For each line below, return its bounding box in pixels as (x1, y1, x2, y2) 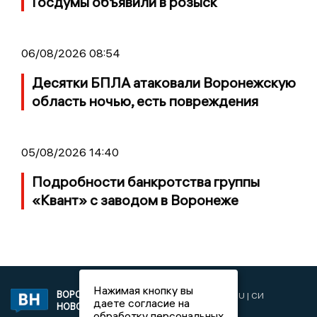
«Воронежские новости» (125, 301, 224, 313)
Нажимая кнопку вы (93, 283, 193, 297)
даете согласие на (93, 296, 190, 310)
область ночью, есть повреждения (32, 91, 258, 110)
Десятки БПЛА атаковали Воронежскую (32, 73, 296, 91)
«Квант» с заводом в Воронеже (32, 190, 238, 209)
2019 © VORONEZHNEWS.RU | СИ (125, 290, 264, 301)
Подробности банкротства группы (32, 172, 260, 190)
